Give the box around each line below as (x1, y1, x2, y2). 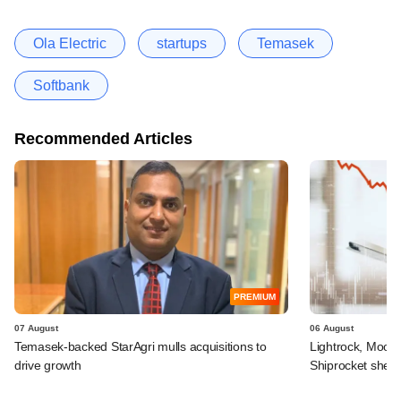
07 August (14, 322, 58, 333)
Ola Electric (33, 35, 107, 51)
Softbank (33, 77, 90, 93)
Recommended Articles (14, 129, 192, 148)
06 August (310, 322, 354, 333)
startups (157, 35, 207, 51)
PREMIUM (234, 291, 276, 302)
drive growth (14, 357, 81, 372)
